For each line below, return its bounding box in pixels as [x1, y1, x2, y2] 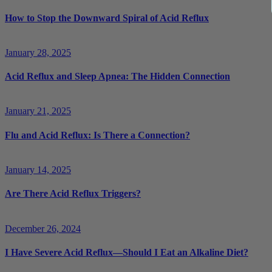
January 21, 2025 [5, 106, 71, 117]
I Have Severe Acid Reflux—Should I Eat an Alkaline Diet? [5, 246, 248, 257]
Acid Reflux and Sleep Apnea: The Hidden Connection [5, 71, 230, 82]
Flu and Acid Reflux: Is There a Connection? [5, 129, 190, 140]
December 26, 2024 [5, 223, 81, 234]
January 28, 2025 [5, 47, 71, 58]
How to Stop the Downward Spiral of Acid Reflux [5, 12, 209, 23]
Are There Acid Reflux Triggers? [5, 188, 141, 199]
